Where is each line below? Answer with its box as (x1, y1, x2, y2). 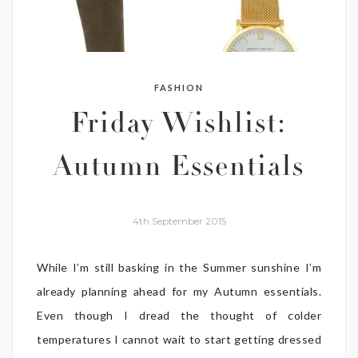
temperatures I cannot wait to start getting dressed (37, 332, 321, 346)
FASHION (154, 82, 204, 93)
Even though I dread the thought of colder (37, 308, 321, 322)
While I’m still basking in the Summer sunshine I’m (37, 260, 321, 274)
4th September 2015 (132, 214, 226, 227)
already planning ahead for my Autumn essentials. (37, 284, 321, 298)
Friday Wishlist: (71, 112, 287, 140)
